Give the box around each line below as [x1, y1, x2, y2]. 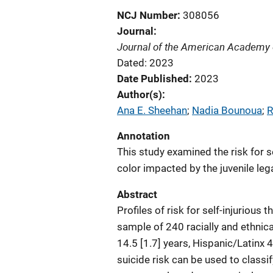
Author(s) [117, 88, 162, 101]
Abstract [117, 188, 157, 200]
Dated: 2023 [117, 57, 174, 69]
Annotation [117, 130, 170, 142]
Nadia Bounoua [192, 104, 262, 116]
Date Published [117, 73, 189, 85]
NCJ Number [117, 9, 177, 21]
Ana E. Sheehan [117, 104, 187, 116]
